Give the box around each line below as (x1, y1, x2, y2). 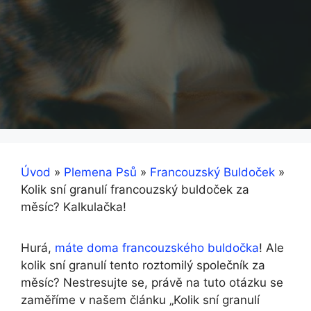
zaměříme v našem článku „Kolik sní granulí (21, 293, 260, 307)
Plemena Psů (64, 165, 137, 179)
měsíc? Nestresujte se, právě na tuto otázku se (21, 276, 283, 289)
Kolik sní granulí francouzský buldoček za (21, 183, 249, 196)
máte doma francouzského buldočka (55, 241, 259, 255)
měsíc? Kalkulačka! (21, 200, 126, 214)
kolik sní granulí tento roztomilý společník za (21, 258, 265, 272)
